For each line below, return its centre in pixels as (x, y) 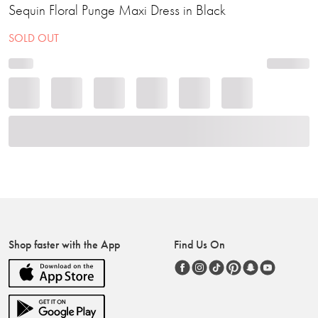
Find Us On (200, 245)
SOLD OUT (34, 38)
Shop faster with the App (64, 245)
